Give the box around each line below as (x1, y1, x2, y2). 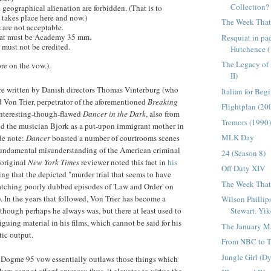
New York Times (26, 157, 81, 168)
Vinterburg (125, 84, 160, 96)
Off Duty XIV (221, 163, 266, 174)
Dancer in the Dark (83, 108, 146, 120)
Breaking (148, 96, 178, 108)
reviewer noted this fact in (81, 157, 168, 168)
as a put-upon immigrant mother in (69, 120, 184, 132)
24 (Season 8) (221, 147, 266, 158)
